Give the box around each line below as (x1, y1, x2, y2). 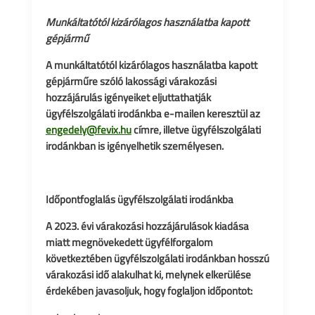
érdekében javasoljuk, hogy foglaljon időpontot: (45, 283, 252, 299)
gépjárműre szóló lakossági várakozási (45, 73, 217, 89)
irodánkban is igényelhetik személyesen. (45, 138, 224, 154)
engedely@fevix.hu (45, 122, 131, 138)
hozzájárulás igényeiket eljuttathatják (45, 89, 211, 105)
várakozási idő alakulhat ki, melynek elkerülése (45, 266, 251, 283)
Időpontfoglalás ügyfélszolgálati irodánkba (45, 191, 233, 207)
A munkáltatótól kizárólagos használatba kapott (45, 57, 257, 73)
